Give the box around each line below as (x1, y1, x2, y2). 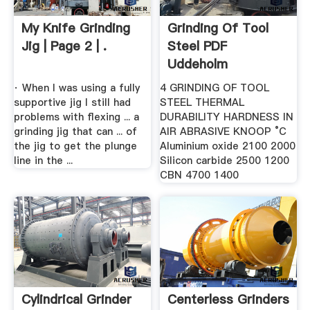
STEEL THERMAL (160, 95, 245, 110)
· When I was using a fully (13, 81, 140, 95)
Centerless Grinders (167, 291, 290, 309)
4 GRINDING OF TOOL (160, 81, 270, 95)
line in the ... (13, 154, 73, 168)
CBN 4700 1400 (160, 168, 239, 183)
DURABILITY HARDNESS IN (160, 110, 294, 125)
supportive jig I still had (13, 95, 131, 110)
